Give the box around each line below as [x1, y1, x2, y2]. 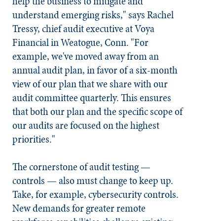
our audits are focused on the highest [12, 118, 159, 133]
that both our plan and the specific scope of [12, 104, 183, 119]
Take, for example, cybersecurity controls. [12, 187, 179, 202]
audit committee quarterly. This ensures [12, 90, 171, 105]
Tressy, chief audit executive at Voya [12, 21, 154, 36]
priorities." [12, 132, 57, 147]
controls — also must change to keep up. [12, 173, 173, 188]
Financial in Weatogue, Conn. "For [12, 35, 148, 50]
